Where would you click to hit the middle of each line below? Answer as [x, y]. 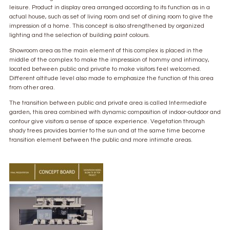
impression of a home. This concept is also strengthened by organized [107, 26]
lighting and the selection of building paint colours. [80, 35]
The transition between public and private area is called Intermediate [108, 103]
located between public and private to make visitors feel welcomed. [105, 69]
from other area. [32, 88]
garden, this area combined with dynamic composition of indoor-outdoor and [115, 112]
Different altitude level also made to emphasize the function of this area [111, 78]
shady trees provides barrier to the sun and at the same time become [107, 131]
